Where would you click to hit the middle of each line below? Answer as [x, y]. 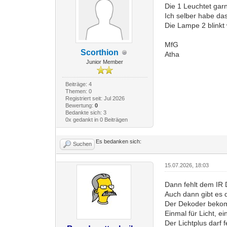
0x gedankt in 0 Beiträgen [96, 120]
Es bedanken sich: [119, 142]
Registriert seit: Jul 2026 [95, 99]
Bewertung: [80, 106]
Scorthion [100, 53]
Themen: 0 [78, 91]
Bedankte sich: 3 [86, 113]
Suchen [83, 144]
